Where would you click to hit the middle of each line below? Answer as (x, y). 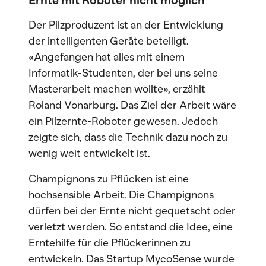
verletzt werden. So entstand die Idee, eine (131, 227)
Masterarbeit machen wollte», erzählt (117, 89)
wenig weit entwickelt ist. (89, 153)
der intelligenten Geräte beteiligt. (109, 41)
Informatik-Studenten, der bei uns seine (123, 73)
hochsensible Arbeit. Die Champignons (121, 195)
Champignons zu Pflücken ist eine (109, 179)
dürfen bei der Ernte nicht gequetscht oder (132, 211)
